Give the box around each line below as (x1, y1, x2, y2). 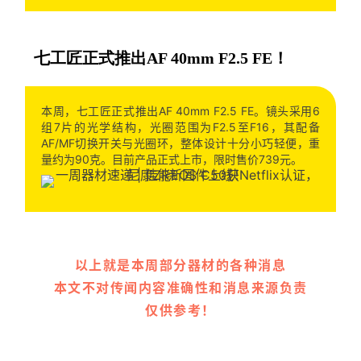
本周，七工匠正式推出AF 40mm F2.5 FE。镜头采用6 (40, 103, 321, 118)
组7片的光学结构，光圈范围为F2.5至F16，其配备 (40, 119, 321, 134)
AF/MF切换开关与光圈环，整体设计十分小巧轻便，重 (40, 135, 321, 150)
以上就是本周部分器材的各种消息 (74, 256, 287, 273)
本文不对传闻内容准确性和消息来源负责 (53, 279, 308, 296)
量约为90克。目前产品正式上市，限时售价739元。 (40, 151, 302, 166)
